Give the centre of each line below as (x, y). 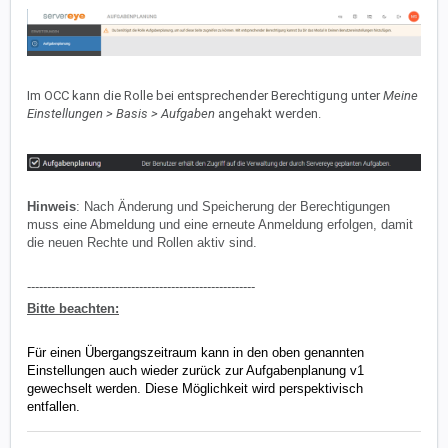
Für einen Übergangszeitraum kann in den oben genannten (195, 352)
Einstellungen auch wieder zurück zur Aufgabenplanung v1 (195, 370)
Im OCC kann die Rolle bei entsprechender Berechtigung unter (205, 95)
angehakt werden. (269, 113)
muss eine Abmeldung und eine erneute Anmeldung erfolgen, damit (220, 224)
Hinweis (51, 206)
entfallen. (53, 406)
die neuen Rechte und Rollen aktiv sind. (142, 242)
